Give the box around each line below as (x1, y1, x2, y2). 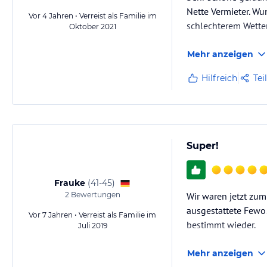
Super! (187, 140, 219, 152)
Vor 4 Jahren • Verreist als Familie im (28, 11, 157, 21)
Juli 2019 (77, 221, 107, 231)
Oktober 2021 (69, 22, 116, 32)
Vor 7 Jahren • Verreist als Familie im (29, 210, 156, 220)
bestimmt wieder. (187, 219, 256, 231)
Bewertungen (69, 190, 120, 200)
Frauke (54, 178, 85, 189)
